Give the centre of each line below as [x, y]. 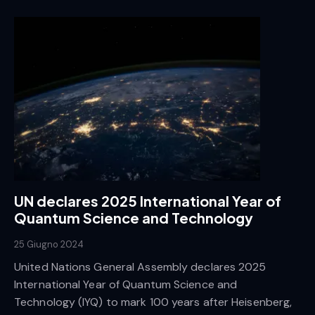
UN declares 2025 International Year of [148, 201]
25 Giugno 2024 [49, 245]
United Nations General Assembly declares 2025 [140, 266]
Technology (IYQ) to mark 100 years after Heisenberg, [153, 302]
